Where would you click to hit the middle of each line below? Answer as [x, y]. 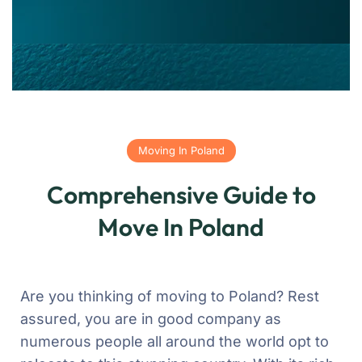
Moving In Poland [181, 150]
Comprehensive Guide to [181, 194]
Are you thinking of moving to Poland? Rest [170, 296]
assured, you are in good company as [151, 318]
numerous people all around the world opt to [175, 341]
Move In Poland [181, 227]
